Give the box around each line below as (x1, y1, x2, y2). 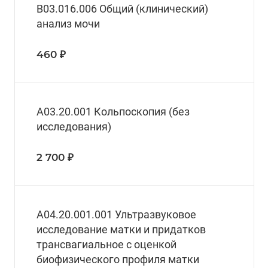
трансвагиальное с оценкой (36, 238, 176, 251)
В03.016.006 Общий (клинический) (36, 2, 208, 16)
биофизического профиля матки (36, 253, 199, 266)
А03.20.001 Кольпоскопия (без (36, 105, 190, 118)
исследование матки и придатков (36, 223, 206, 236)
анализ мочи (36, 17, 100, 31)
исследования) (36, 120, 111, 133)
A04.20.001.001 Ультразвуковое (36, 208, 196, 221)
